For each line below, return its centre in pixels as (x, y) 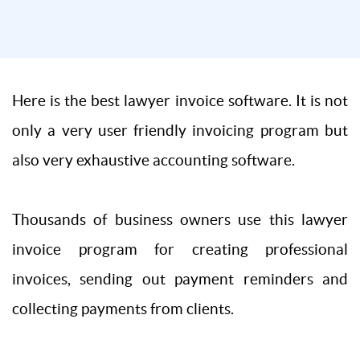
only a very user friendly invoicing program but (180, 130)
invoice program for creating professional (180, 249)
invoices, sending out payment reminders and (180, 279)
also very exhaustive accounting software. (153, 160)
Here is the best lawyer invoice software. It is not (180, 100)
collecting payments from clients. (123, 309)
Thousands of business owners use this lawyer (180, 219)
